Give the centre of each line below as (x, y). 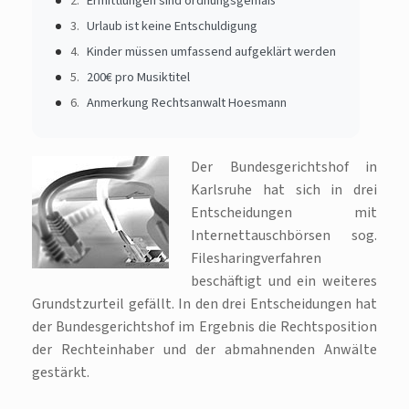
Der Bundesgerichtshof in (284, 167)
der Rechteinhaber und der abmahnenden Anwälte (204, 349)
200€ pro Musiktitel (138, 77)
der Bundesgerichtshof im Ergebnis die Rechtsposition (204, 326)
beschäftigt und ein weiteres (284, 281)
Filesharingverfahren (256, 258)
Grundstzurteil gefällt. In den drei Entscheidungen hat (204, 304)
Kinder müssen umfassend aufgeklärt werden (211, 51)
